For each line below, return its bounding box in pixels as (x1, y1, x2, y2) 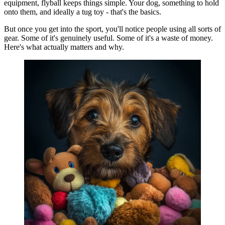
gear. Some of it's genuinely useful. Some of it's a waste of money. (4, 33, 213, 42)
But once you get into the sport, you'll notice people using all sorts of (4, 24, 221, 33)
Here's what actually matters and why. (4, 42, 124, 51)
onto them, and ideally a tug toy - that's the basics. (4, 7, 161, 16)
